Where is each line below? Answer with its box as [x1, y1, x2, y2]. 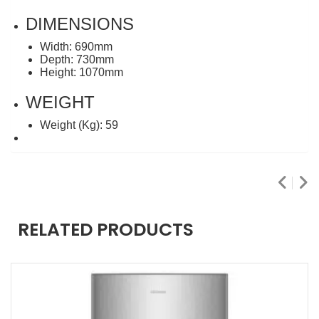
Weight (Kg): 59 [40, 118, 118, 131]
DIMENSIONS [26, 14, 134, 33]
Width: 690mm [40, 40, 113, 53]
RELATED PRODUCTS [18, 216, 194, 242]
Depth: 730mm [40, 53, 114, 66]
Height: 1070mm [40, 66, 123, 78]
